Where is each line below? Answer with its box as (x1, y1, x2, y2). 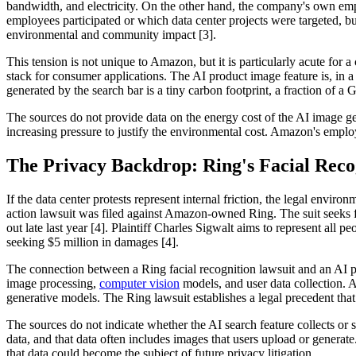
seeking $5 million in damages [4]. (6, 234, 179, 249)
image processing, (6, 276, 99, 290)
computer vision (99, 276, 180, 290)
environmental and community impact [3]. (6, 28, 216, 42)
